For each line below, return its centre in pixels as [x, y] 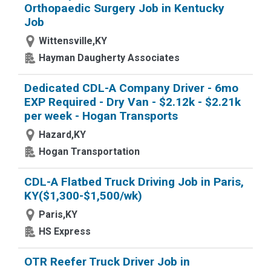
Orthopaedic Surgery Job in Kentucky [124, 8]
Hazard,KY [62, 135]
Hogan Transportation [89, 152]
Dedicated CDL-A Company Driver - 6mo [131, 88]
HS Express [65, 231]
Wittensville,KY [73, 41]
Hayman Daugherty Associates [109, 58]
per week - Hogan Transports [101, 116]
